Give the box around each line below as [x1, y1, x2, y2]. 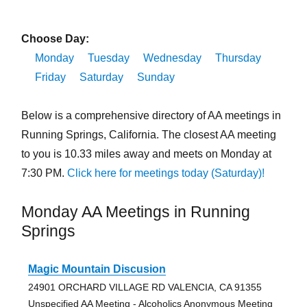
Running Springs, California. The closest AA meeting [21, 129, 276, 141]
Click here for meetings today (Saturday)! [66, 167, 265, 180]
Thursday [214, 52, 261, 64]
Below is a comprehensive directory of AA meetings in [21, 110, 281, 122]
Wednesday [143, 52, 201, 64]
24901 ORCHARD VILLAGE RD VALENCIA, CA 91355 [27, 282, 262, 293]
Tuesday [87, 52, 130, 64]
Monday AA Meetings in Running [21, 203, 250, 221]
